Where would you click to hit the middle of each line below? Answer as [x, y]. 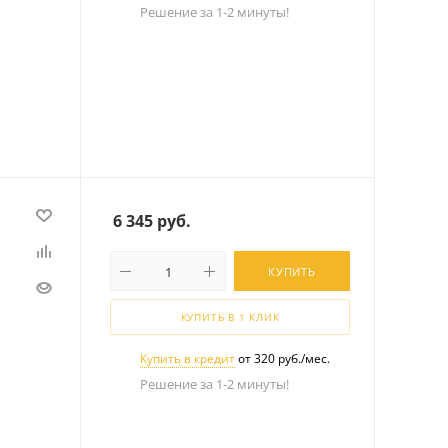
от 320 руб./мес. [282, 358]
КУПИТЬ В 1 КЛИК [230, 316]
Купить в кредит [187, 358]
